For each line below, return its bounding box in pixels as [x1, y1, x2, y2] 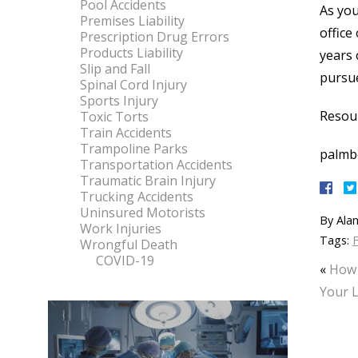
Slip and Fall [80, 60, 150, 78]
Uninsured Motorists [80, 204, 205, 221]
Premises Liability [80, 12, 185, 30]
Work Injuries [80, 220, 161, 237]
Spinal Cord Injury [80, 76, 187, 93]
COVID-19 [96, 252, 154, 269]
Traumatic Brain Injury [80, 172, 216, 189]
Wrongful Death [80, 236, 177, 253]
